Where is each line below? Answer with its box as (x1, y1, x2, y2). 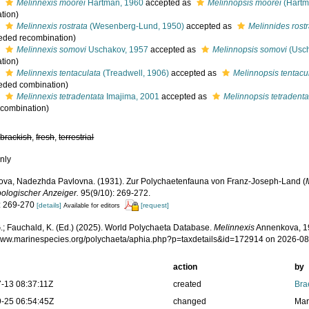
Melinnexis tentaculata (17, 68, 101, 78)
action (172, 262, 197, 272)
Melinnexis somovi (17, 45, 87, 54)
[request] (141, 201, 170, 209)
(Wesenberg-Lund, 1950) (88, 21, 185, 31)
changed (172, 297, 206, 307)
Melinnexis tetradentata (17, 92, 105, 101)
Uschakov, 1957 (86, 45, 149, 54)
